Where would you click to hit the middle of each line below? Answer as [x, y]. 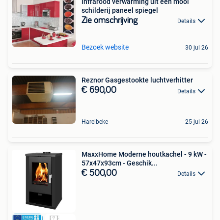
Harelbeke [95, 122]
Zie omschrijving [110, 20]
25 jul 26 [197, 122]
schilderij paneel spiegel [120, 10]
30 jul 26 [197, 48]
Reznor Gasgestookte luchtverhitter [137, 80]
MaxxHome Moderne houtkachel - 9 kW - [144, 154]
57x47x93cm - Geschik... [120, 163]
